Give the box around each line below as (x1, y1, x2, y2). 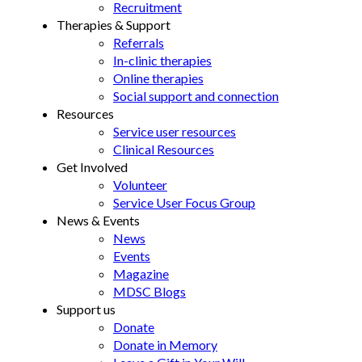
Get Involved (57, 159, 128, 175)
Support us (57, 301, 116, 317)
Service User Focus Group (113, 195, 255, 210)
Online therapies (113, 70, 204, 86)
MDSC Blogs (113, 284, 186, 299)
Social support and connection (113, 88, 279, 103)
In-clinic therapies (113, 53, 212, 68)
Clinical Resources (113, 141, 214, 157)
